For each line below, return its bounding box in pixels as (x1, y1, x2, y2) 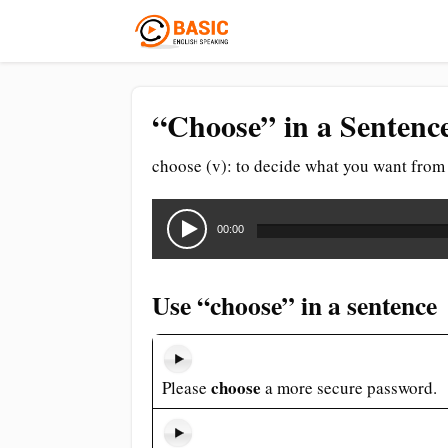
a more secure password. (260, 376, 437, 399)
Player (151, 221, 194, 244)
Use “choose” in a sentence (152, 286, 437, 324)
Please (161, 376, 211, 399)
